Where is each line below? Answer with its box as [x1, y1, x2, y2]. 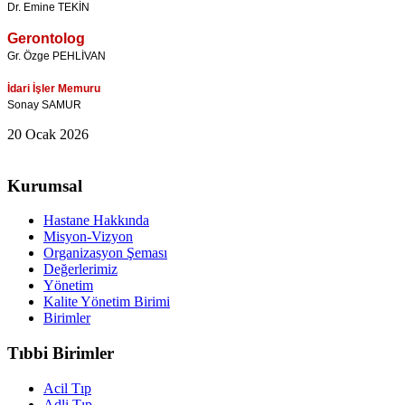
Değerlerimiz [43, 261, 118, 278]
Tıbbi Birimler [7, 344, 114, 363]
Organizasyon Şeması [43, 245, 167, 261]
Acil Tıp [43, 380, 91, 396]
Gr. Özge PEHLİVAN [7, 49, 106, 62]
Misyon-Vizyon [43, 229, 133, 245]
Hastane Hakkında [43, 212, 149, 229]
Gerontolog [7, 30, 85, 46]
